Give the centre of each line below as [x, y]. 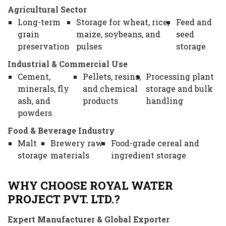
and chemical [110, 89]
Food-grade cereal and [155, 143]
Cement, [34, 77]
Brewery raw [77, 143]
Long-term [39, 22]
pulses [89, 46]
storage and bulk [179, 89]
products [100, 101]
